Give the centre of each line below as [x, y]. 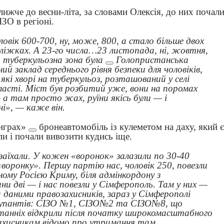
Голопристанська [152, 60]
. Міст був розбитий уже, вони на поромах [109, 88]
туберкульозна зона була [53, 60]
